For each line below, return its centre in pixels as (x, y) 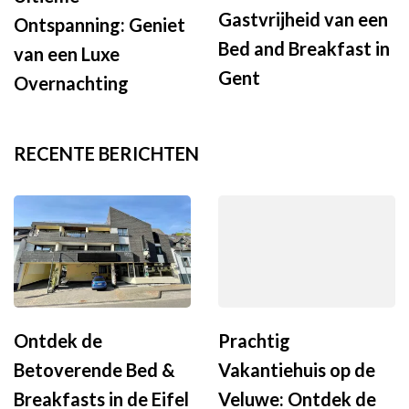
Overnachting (71, 83)
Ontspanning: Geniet (100, 24)
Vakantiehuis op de (297, 370)
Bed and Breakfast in (304, 48)
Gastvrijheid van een (303, 19)
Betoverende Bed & (94, 370)
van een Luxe (67, 53)
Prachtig (254, 341)
